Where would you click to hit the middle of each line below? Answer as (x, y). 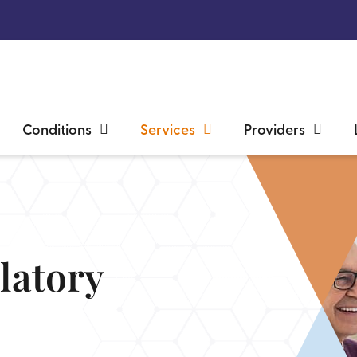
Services (168, 129)
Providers (275, 129)
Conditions (57, 129)
